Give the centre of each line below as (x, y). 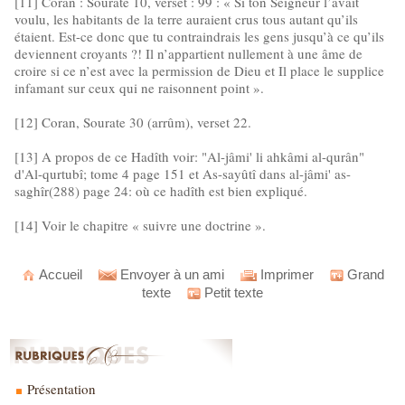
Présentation (60, 389)
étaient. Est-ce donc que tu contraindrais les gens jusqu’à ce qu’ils (199, 36)
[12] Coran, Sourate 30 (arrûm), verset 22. (133, 122)
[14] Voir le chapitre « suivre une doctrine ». (140, 225)
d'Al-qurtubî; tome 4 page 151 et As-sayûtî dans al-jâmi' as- (183, 174)
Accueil (58, 274)
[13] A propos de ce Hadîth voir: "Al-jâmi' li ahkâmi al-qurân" (189, 156)
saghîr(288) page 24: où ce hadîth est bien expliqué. (161, 191)
